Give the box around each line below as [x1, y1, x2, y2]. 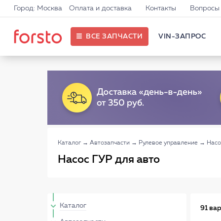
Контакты [146, 5, 176, 12]
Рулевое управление [139, 140, 198, 146]
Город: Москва [14, 5, 62, 12]
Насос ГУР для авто [58, 154, 160, 165]
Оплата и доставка [69, 5, 132, 12]
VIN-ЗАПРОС [158, 33, 206, 40]
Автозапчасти [90, 140, 130, 146]
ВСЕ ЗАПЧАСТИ [86, 33, 143, 40]
